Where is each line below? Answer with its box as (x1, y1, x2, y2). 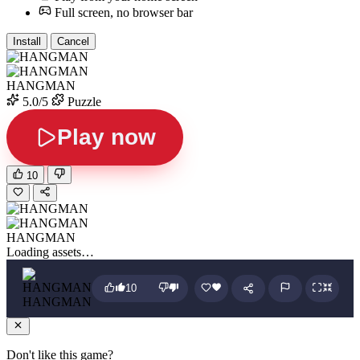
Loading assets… (6, 244, 94, 259)
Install (13, 35, 41, 48)
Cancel (57, 35, 89, 48)
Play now (56, 125, 156, 150)
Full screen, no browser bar (55, 6, 193, 20)
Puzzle (64, 95, 101, 109)
